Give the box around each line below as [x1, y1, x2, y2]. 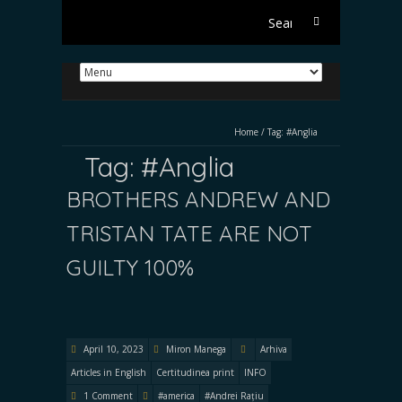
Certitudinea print [156, 366, 234, 379]
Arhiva [260, 343, 287, 355]
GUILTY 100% [66, 254, 194, 281]
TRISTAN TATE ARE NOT [66, 220, 312, 247]
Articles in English [71, 366, 146, 379]
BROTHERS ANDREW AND [66, 186, 330, 213]
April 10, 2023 [81, 343, 144, 355]
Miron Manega [166, 343, 226, 355]
